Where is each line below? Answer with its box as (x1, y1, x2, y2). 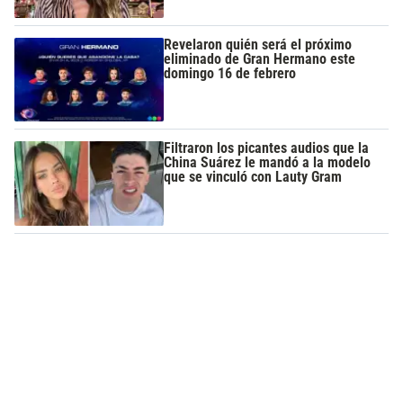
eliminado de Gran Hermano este (164, 49, 356, 67)
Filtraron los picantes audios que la (164, 139, 370, 157)
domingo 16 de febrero (164, 64, 297, 82)
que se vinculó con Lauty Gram (164, 168, 343, 186)
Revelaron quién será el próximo (164, 35, 353, 53)
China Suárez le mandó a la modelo (164, 154, 372, 172)
